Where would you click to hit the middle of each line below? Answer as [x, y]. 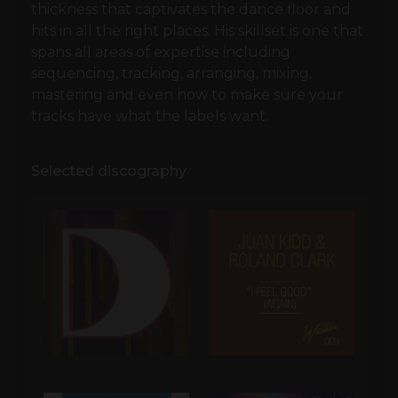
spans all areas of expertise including [161, 52]
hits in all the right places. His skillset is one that [197, 31]
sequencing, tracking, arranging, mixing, [171, 74]
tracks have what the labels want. [150, 116]
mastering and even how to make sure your [187, 95]
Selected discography [109, 171]
